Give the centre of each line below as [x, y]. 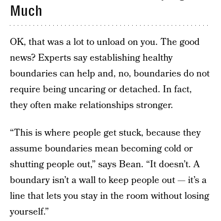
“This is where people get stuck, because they [105, 133]
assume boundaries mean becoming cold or [101, 149]
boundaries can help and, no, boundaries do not [110, 74]
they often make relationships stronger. [92, 105]
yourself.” [29, 212]
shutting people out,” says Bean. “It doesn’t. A [105, 165]
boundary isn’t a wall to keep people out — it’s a [108, 180]
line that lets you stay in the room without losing [110, 196]
